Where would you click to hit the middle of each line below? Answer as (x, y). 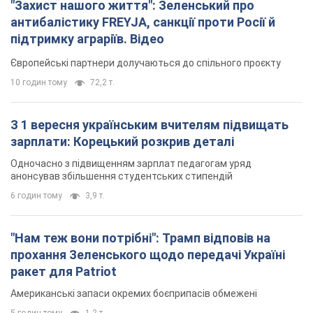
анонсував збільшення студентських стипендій (122, 176)
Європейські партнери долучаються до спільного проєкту (146, 63)
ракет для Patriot (64, 272)
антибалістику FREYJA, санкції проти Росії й (143, 22)
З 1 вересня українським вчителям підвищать (150, 125)
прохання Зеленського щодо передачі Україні (148, 255)
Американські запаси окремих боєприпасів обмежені (134, 294)
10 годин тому (39, 83)
